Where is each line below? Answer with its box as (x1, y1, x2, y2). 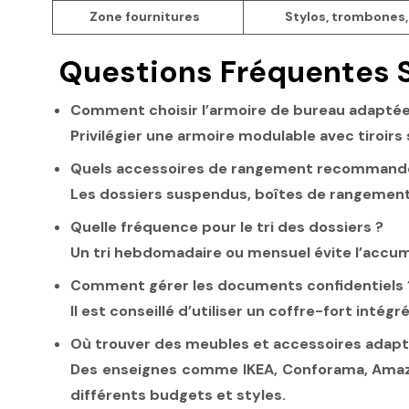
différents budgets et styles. (70, 385, 286, 405)
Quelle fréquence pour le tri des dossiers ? (70, 217, 383, 237)
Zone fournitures (89, 8, 200, 26)
